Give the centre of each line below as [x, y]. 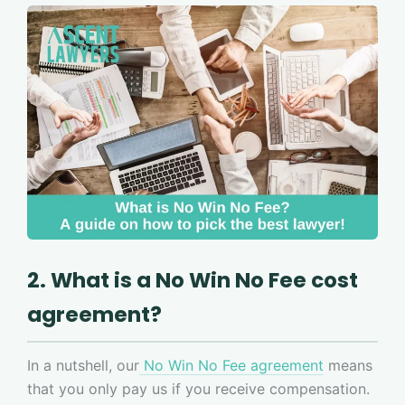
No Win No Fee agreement [231, 365]
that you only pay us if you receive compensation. [198, 388]
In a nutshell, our [83, 365]
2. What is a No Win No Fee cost [193, 280]
